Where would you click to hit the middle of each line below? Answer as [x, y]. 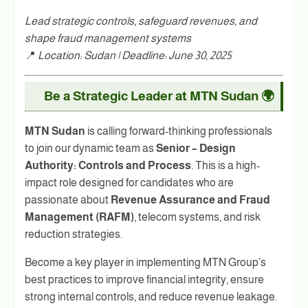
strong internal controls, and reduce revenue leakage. [151, 297]
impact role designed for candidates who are [129, 183]
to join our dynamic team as [90, 148]
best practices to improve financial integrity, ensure [144, 280]
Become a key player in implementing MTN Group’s [145, 263]
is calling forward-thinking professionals [179, 131]
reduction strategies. [74, 234]
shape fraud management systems [108, 38]
